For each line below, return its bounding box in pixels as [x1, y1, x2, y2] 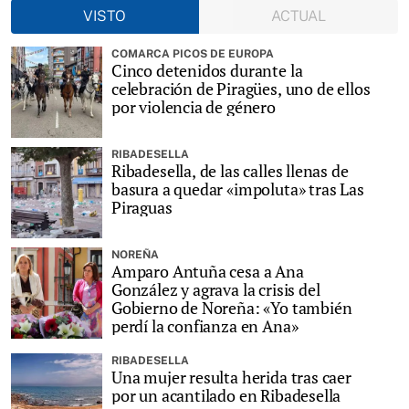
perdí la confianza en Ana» [111, 314, 299, 337]
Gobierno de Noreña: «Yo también [111, 296, 352, 319]
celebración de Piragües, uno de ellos [111, 77, 371, 100]
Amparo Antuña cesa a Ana [111, 259, 304, 282]
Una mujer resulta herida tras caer [111, 365, 351, 388]
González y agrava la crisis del [111, 278, 320, 300]
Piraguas [111, 195, 173, 218]
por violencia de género [111, 95, 276, 118]
